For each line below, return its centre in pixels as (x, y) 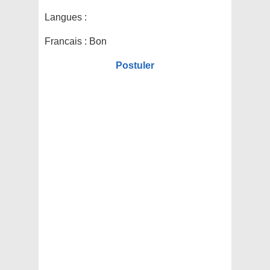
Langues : (66, 17)
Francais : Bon (76, 42)
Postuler (135, 66)
